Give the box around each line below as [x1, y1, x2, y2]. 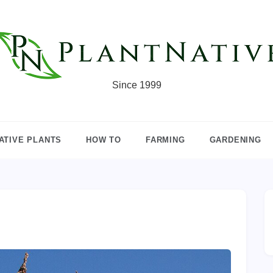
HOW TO [86, 135, 121, 144]
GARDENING [209, 135, 261, 144]
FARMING [146, 135, 185, 144]
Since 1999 [112, 80, 161, 90]
